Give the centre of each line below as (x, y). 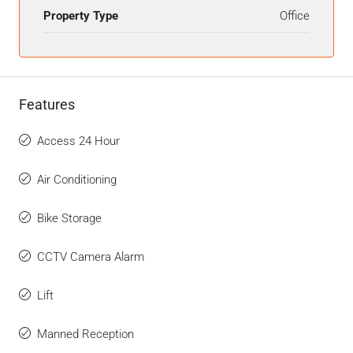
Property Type (81, 15)
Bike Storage (69, 218)
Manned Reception (85, 334)
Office (295, 15)
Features (47, 104)
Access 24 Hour (78, 141)
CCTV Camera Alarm (91, 256)
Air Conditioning (77, 179)
